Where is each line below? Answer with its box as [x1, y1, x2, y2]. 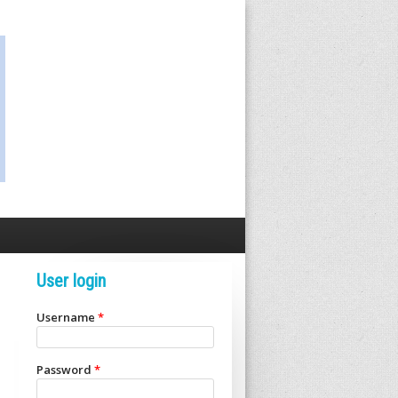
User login [36, 270, 106, 291]
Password [36, 362, 94, 378]
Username [36, 309, 98, 325]
